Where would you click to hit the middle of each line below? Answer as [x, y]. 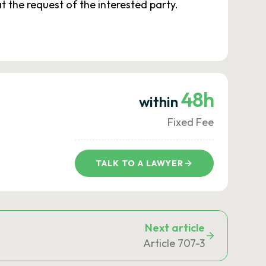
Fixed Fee [191, 122]
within [160, 102]
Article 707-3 [174, 243]
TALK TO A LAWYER [140, 163]
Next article [175, 228]
